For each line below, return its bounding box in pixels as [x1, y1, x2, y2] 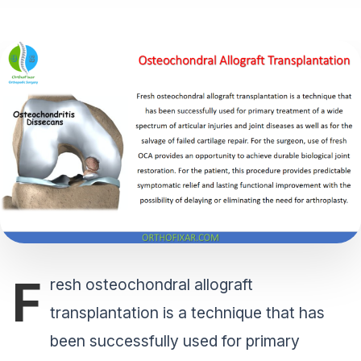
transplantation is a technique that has [50, 300, 325, 320]
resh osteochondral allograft [50, 272, 253, 292]
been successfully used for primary [50, 328, 300, 348]
